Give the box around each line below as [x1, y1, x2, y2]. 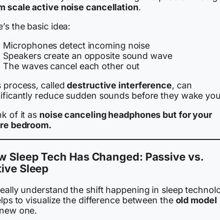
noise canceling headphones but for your [39, 109, 213, 120]
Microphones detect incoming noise [3, 40, 150, 51]
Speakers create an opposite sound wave [3, 51, 172, 61]
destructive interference [67, 80, 172, 91]
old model [175, 195, 217, 206]
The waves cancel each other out [3, 61, 140, 72]
